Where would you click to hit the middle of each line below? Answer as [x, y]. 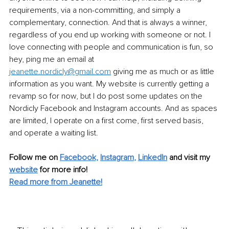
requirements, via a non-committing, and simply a [96, 10]
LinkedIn [153, 158]
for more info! [64, 170]
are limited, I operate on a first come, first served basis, [107, 121]
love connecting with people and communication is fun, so [112, 47]
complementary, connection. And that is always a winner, [109, 23]
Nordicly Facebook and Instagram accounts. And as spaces [114, 109]
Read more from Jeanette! [56, 182]
